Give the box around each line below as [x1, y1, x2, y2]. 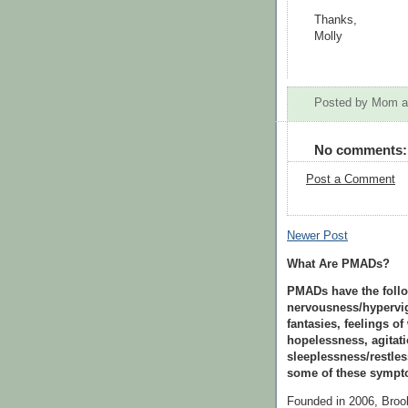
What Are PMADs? [287, 257, 390, 270]
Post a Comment [306, 172, 395, 186]
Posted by [314, 97, 372, 110]
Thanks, [314, 13, 357, 26]
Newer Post [287, 229, 348, 242]
